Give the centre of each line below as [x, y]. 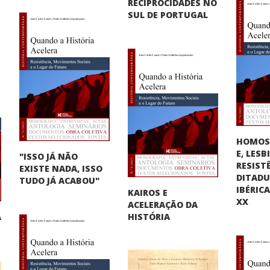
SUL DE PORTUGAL [168, 14]
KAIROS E [148, 192]
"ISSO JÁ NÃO [49, 156]
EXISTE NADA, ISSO [61, 168]
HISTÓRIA [149, 216]
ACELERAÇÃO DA [163, 204]
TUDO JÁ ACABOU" [60, 180]
